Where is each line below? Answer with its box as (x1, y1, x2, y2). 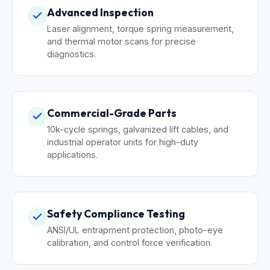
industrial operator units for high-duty (47, 136, 198, 147)
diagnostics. (47, 48, 96, 59)
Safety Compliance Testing (47, 206, 185, 221)
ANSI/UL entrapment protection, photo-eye (47, 224, 223, 235)
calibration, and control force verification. (47, 237, 212, 248)
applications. (47, 149, 98, 160)
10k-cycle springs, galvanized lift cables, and (47, 124, 228, 134)
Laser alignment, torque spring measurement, (47, 23, 234, 34)
